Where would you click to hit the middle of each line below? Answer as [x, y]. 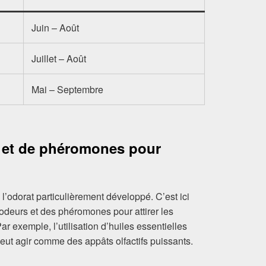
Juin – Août [56, 27]
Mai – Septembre [68, 89]
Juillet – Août [59, 58]
